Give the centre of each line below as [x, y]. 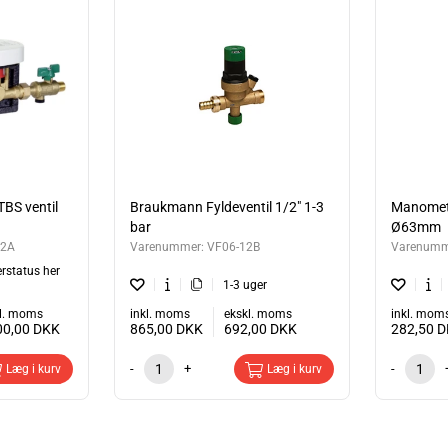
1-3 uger [245, 284]
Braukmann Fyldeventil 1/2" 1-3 [226, 206]
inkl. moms [159, 313]
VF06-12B [233, 246]
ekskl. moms [257, 313]
